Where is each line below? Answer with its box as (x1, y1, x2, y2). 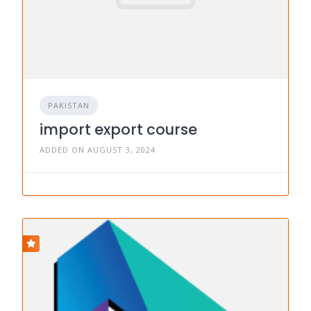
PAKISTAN (48, 100, 90, 110)
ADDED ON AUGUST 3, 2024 (40, 144, 155, 155)
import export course (40, 119, 197, 140)
